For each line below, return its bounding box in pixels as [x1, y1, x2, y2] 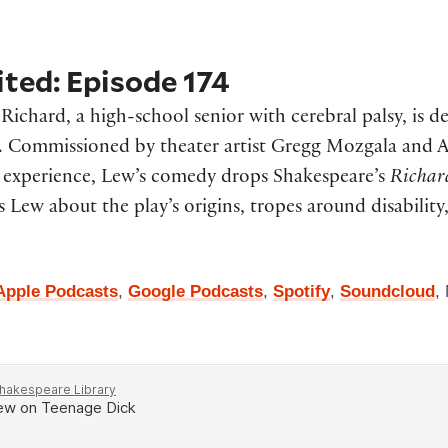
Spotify [273, 282, 330, 302]
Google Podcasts [128, 282, 263, 302]
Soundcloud [340, 282, 435, 302]
